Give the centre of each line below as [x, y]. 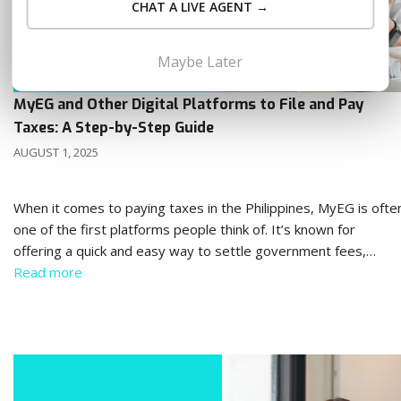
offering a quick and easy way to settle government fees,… [195, 251]
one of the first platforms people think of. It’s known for [184, 230]
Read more [48, 273]
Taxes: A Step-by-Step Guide [114, 128]
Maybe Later [200, 62]
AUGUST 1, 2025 [56, 153]
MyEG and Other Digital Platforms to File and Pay [188, 104]
